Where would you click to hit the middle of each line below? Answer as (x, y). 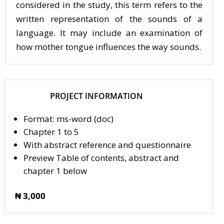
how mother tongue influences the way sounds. (108, 47)
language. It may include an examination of (109, 33)
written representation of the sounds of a (109, 19)
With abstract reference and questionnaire (107, 145)
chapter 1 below (55, 171)
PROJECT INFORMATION (96, 96)
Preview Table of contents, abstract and (101, 158)
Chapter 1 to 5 (51, 132)
